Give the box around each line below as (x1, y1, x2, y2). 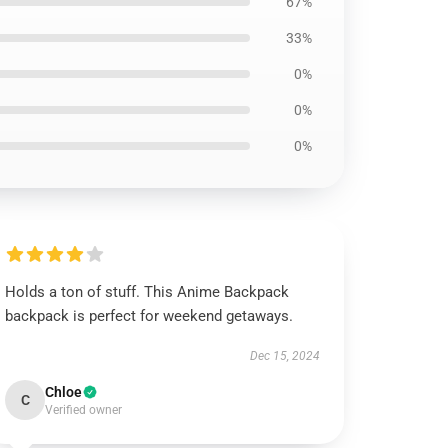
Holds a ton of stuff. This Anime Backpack (5, 283, 290, 301)
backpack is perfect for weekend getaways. (5, 307, 294, 325)
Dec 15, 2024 (249, 349, 320, 363)
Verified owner (45, 403, 123, 417)
